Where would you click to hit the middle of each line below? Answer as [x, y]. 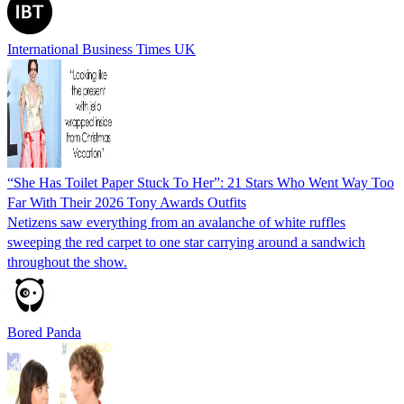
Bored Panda [44, 332]
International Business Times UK [101, 49]
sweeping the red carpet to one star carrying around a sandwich [186, 242]
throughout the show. [67, 262]
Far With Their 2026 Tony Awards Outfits [127, 202]
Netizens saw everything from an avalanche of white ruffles [176, 222]
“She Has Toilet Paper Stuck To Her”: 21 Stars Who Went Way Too [201, 182]
